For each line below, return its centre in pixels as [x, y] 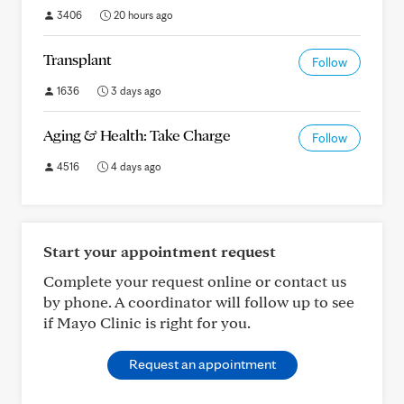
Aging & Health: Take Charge [137, 135]
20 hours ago [142, 15]
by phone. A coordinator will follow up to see [199, 302]
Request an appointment [202, 364]
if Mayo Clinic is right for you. [147, 322]
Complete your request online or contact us [195, 281]
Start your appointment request [160, 251]
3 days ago [135, 91]
